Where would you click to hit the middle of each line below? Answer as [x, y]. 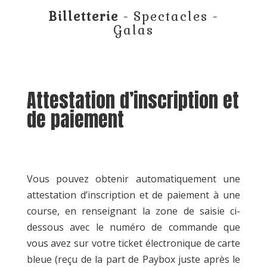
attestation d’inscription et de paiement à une [133, 195]
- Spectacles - [169, 16]
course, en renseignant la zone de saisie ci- [133, 211]
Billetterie [84, 16]
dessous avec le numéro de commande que [133, 227]
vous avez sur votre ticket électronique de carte [133, 243]
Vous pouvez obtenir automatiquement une [133, 179]
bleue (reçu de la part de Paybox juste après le [133, 259]
